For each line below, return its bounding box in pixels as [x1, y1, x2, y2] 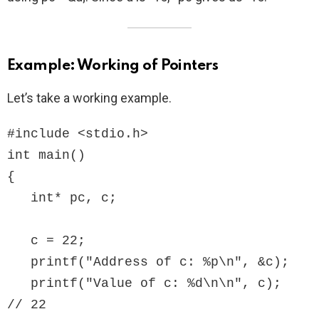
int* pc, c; [7, 191, 31, 206]
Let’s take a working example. [7, 90, 172, 106]
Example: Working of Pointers [7, 58, 219, 74]
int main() [7, 148, 85, 163]
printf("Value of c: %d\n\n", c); [7, 276, 31, 291]
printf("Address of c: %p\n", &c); [7, 255, 31, 270]
